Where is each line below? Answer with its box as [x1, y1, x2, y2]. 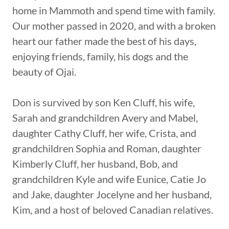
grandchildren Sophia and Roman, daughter [12, 142, 201, 154]
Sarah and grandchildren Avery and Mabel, [12, 111, 198, 124]
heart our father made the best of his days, [12, 34, 196, 47]
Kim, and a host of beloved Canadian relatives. [12, 203, 213, 216]
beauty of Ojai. [12, 65, 76, 78]
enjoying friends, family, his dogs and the [12, 50, 188, 62]
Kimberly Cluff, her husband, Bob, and [12, 157, 178, 170]
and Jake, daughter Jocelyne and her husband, [12, 188, 212, 200]
